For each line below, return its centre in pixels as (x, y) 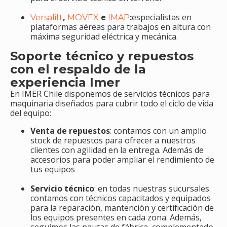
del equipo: (31, 113)
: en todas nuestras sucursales (152, 189)
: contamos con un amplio (158, 131)
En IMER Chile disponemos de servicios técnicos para (110, 94)
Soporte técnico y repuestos (102, 56)
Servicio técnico (62, 189)
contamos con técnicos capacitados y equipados (121, 198)
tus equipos (53, 169)
